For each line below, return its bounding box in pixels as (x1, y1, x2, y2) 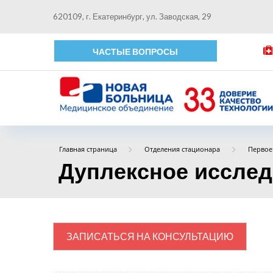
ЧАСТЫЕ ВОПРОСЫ (93, 46, 179, 57)
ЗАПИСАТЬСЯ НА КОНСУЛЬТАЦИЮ (66, 230, 233, 243)
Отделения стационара (144, 144, 221, 154)
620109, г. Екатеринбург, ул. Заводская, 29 (53, 12, 211, 21)
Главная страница (58, 144, 117, 154)
